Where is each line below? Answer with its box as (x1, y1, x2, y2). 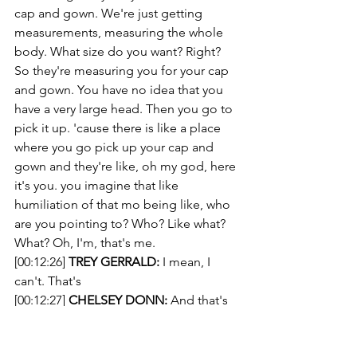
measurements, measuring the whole (14, 25, 226, 40)
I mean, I (159, 254, 214, 269)
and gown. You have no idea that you (14, 82, 226, 97)
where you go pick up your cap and (14, 139, 217, 155)
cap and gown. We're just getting (14, 6, 206, 21)
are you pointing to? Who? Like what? (14, 216, 229, 231)
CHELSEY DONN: (69, 292, 167, 308)
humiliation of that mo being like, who (14, 197, 233, 212)
